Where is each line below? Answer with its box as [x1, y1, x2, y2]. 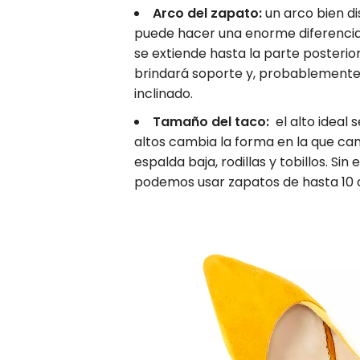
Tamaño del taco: [153, 112, 269, 131]
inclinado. [134, 84, 193, 103]
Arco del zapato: [153, 3, 262, 22]
